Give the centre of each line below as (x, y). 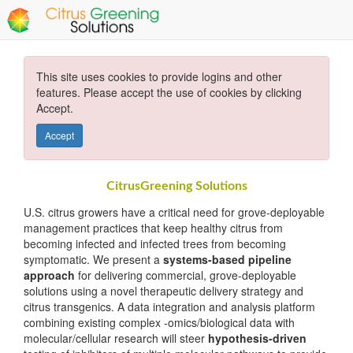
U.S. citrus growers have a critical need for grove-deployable (174, 212)
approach (49, 275)
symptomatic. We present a (93, 259)
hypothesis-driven (257, 338)
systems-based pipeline (227, 259)
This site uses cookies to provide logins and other (159, 76)
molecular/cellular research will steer (116, 338)
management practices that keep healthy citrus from (153, 228)
